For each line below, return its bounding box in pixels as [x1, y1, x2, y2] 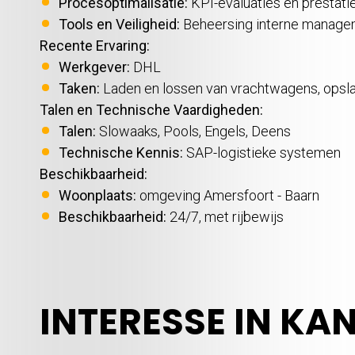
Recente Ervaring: [40, 35, 150, 52]
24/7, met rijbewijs [166, 206, 284, 223]
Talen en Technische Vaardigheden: [40, 99, 263, 116]
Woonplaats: [59, 185, 136, 202]
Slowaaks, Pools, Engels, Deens [96, 120, 291, 138]
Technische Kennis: [59, 142, 183, 159]
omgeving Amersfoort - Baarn [136, 185, 323, 202]
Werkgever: [59, 56, 130, 74]
